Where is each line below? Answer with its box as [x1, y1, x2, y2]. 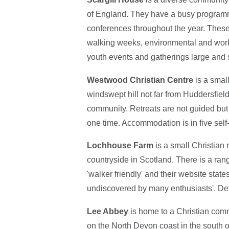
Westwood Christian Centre [86, 75, 193, 84]
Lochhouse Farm [86, 141, 153, 150]
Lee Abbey [86, 207, 128, 216]
